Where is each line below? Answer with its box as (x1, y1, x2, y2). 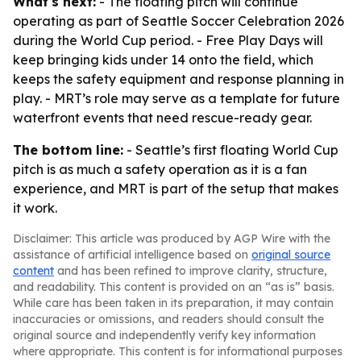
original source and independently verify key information (13, 328, 316, 342)
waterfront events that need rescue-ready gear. (13, 110, 312, 126)
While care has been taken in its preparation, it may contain (13, 296, 334, 310)
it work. (13, 200, 57, 216)
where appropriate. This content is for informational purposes (13, 344, 342, 359)
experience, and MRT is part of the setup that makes (13, 180, 338, 197)
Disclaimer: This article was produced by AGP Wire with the (13, 231, 330, 246)
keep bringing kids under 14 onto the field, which (13, 52, 313, 68)
